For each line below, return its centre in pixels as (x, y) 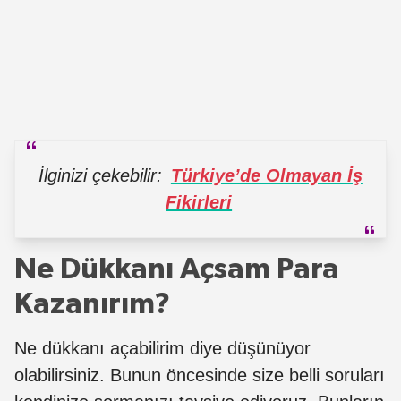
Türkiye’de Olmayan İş (266, 175)
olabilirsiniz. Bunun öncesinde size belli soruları (200, 375)
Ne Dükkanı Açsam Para (177, 269)
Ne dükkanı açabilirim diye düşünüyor (162, 348)
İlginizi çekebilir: (103, 175)
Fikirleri (199, 202)
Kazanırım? (92, 304)
